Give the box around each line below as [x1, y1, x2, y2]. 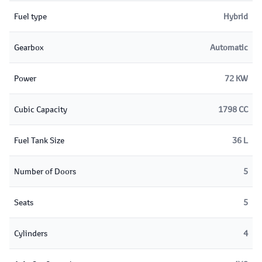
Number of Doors [14, 166, 76, 177]
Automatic [210, 42, 248, 53]
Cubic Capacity [14, 104, 67, 115]
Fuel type [14, 11, 47, 22]
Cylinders [14, 227, 47, 239]
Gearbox [14, 42, 44, 53]
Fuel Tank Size [14, 135, 64, 146]
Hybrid [223, 11, 248, 22]
